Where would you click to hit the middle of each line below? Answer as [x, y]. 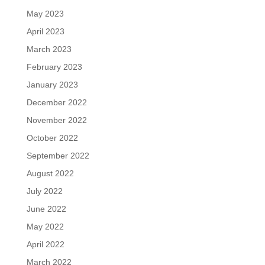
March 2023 [49, 49]
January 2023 [52, 84]
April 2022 [45, 244]
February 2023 [54, 67]
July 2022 [44, 191]
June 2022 [46, 209]
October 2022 [52, 138]
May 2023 [45, 13]
